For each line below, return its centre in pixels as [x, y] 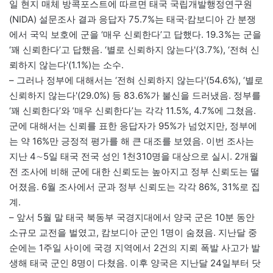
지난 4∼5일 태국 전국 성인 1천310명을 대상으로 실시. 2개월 [134, 157]
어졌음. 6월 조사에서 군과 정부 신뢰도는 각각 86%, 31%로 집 [135, 187]
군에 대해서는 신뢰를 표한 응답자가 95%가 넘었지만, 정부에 [133, 126]
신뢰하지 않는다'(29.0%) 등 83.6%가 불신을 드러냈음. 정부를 [135, 96]
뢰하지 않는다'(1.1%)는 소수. [66, 65]
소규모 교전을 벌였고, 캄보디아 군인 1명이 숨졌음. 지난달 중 [133, 233]
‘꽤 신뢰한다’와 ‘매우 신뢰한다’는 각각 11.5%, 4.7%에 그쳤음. [133, 111]
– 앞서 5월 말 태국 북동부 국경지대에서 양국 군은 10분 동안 [132, 218]
